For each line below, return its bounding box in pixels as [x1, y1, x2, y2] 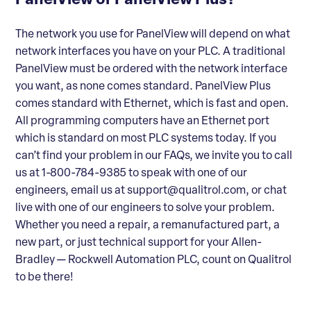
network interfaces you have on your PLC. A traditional [15, 46, 285, 58]
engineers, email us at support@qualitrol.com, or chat [15, 185, 287, 196]
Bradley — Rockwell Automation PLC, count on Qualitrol [15, 254, 292, 266]
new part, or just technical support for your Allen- [15, 237, 262, 249]
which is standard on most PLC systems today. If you [15, 133, 276, 144]
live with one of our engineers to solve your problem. [15, 202, 275, 214]
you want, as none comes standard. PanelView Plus [15, 81, 271, 92]
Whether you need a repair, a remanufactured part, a [15, 219, 280, 231]
